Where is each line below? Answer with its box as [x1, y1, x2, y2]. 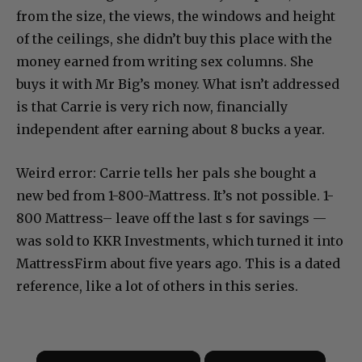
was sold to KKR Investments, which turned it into [16, 232, 343, 249]
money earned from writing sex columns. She [16, 53, 314, 69]
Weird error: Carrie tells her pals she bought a [16, 164, 316, 181]
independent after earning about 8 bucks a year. [16, 120, 325, 137]
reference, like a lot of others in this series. [16, 277, 298, 294]
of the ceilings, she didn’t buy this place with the [16, 30, 332, 47]
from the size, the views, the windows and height [16, 7, 335, 24]
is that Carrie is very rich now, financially [16, 98, 288, 115]
